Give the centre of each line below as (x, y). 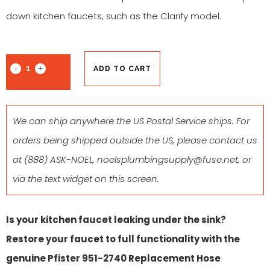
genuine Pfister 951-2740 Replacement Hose (113, 258)
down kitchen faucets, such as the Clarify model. (114, 16)
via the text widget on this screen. (86, 178)
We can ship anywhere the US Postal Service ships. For (131, 121)
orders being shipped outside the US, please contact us (135, 140)
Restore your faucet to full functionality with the (123, 239)
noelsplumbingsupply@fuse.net (168, 159)
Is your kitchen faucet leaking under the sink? (116, 219)
